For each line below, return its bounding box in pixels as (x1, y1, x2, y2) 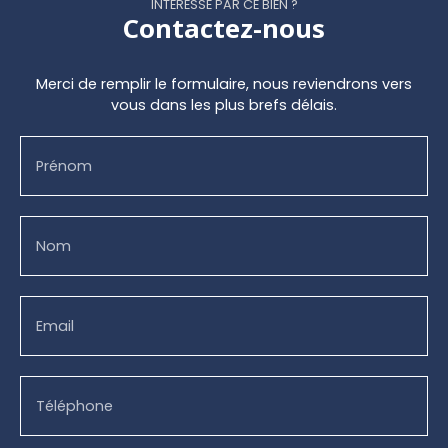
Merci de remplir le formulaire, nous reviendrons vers (36, 73, 412, 94)
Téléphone (36, 395, 113, 416)
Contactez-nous (123, 10, 325, 46)
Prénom (36, 155, 92, 176)
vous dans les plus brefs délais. (111, 94, 337, 115)
